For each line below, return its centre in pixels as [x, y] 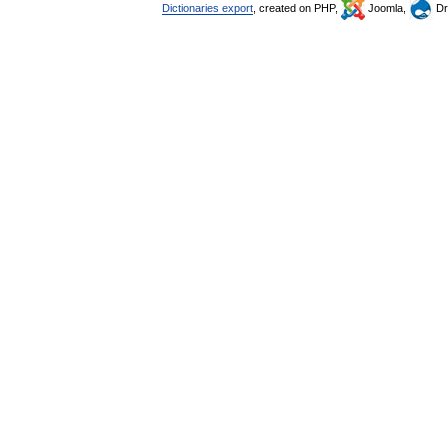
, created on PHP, [297, 8]
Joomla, [387, 8]
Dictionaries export [207, 8]
